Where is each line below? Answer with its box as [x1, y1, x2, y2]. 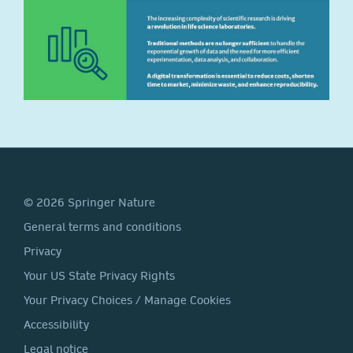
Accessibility [24, 317, 89, 332]
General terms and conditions [24, 219, 181, 234]
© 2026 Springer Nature [24, 195, 155, 210]
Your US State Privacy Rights [24, 268, 175, 283]
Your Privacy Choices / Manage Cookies [24, 292, 231, 307]
